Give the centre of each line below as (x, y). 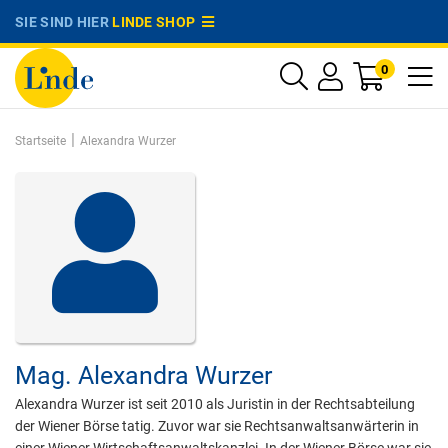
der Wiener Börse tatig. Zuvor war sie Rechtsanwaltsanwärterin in (217, 426)
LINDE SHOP (157, 21)
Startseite (40, 141)
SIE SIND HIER (64, 21)
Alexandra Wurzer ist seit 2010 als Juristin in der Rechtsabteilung (215, 404)
